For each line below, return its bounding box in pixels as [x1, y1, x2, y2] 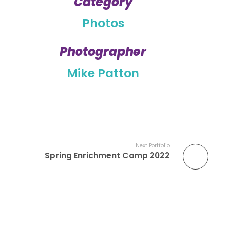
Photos [82, 15, 124, 32]
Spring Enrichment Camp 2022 [45, 149, 170, 161]
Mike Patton [67, 64, 139, 81]
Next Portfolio [136, 141, 170, 149]
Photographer [60, 43, 146, 60]
